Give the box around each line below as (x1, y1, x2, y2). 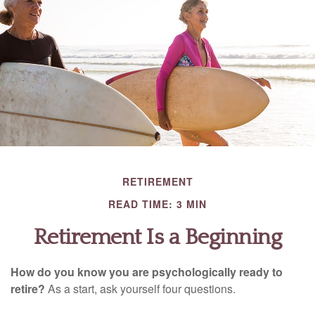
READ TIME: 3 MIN (108, 197, 207, 211)
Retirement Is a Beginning (33, 225, 282, 250)
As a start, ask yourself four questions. (45, 281, 236, 297)
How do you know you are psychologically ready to (11, 264, 283, 280)
